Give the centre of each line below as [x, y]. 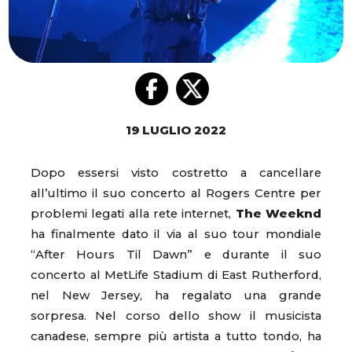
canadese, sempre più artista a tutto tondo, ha [176, 337]
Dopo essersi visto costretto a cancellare [176, 173]
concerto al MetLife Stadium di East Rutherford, [176, 275]
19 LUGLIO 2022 [176, 131]
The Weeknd [279, 214]
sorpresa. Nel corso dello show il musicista [176, 316]
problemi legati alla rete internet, [133, 214]
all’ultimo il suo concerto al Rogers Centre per [176, 194]
